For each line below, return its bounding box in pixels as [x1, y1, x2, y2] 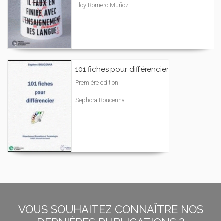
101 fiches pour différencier [75, 65, 169, 74]
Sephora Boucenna [75, 96, 125, 104]
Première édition [75, 79, 118, 86]
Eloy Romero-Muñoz [75, 1, 129, 9]
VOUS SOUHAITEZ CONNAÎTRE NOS [18, 203, 203, 216]
